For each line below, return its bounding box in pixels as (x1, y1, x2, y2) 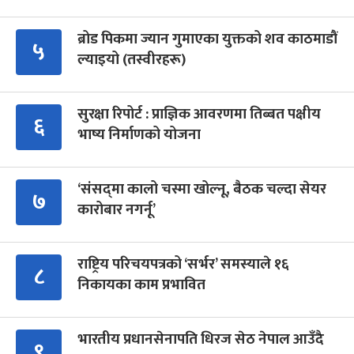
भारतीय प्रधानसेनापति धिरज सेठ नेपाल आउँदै (77, 327, 324, 352)
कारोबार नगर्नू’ (77, 198, 156, 223)
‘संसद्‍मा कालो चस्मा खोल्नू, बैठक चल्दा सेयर (77, 177, 326, 202)
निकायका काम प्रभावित (77, 273, 205, 298)
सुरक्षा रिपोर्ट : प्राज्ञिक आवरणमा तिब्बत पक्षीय (77, 102, 321, 127)
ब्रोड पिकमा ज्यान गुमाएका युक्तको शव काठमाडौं (77, 27, 337, 52)
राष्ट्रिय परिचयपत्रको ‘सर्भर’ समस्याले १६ (77, 252, 289, 277)
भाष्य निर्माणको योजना (77, 122, 201, 148)
